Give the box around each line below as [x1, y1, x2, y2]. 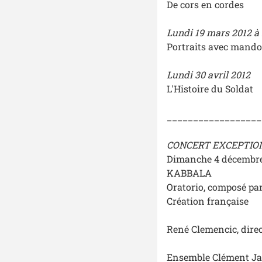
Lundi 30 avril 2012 [166, 68, 250, 81]
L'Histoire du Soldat [166, 82, 253, 95]
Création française [166, 195, 249, 208]
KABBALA [166, 167, 212, 180]
